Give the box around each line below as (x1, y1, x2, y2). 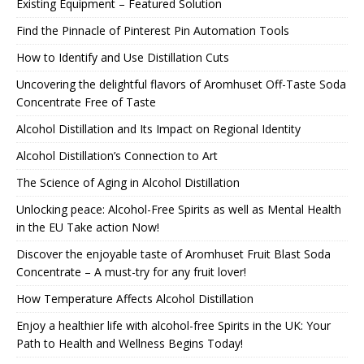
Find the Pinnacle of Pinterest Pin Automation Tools (16, 22, 289, 38)
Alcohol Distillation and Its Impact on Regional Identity (16, 120, 301, 136)
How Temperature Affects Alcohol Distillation (16, 290, 253, 306)
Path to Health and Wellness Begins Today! (16, 335, 243, 351)
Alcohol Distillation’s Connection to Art (16, 147, 218, 163)
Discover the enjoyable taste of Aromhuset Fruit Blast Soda (16, 245, 331, 262)
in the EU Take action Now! (16, 219, 159, 235)
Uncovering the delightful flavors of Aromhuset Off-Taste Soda (16, 76, 346, 92)
